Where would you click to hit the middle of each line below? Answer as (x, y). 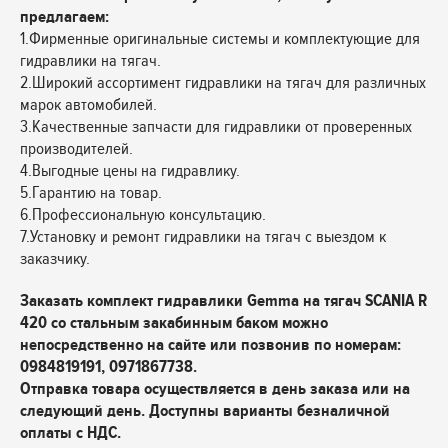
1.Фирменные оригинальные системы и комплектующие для (220, 38)
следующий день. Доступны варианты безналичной (205, 410)
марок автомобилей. (88, 104)
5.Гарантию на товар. (91, 192)
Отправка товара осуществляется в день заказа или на (215, 388)
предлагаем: (64, 16)
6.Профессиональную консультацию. (143, 214)
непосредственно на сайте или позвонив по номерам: (210, 344)
